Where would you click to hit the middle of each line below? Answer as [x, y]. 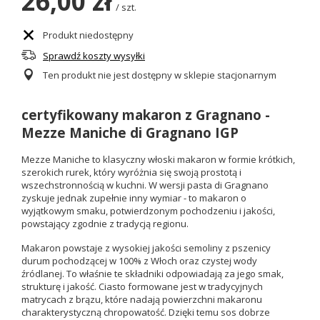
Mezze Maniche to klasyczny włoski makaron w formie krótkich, [158, 160]
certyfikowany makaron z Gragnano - [146, 115]
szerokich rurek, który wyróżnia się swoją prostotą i [131, 172]
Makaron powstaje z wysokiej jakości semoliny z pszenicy [146, 248]
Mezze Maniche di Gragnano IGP [130, 133]
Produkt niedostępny [88, 35]
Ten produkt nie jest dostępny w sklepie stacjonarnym [160, 75]
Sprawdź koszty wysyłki [94, 56]
